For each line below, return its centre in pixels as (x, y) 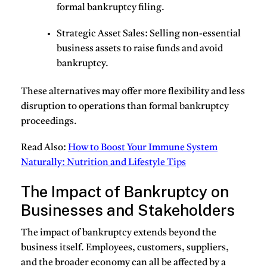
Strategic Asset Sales (101, 34)
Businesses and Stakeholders (128, 210)
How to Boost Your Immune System (143, 148)
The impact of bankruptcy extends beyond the (119, 233)
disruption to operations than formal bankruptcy (125, 107)
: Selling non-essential (193, 34)
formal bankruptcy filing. (111, 7)
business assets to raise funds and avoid (140, 49)
